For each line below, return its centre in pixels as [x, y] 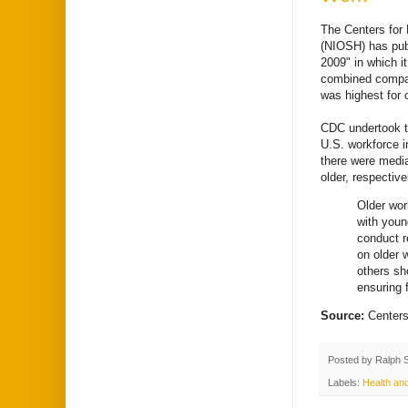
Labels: [345, 382]
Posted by [352, 360]
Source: [344, 316]
